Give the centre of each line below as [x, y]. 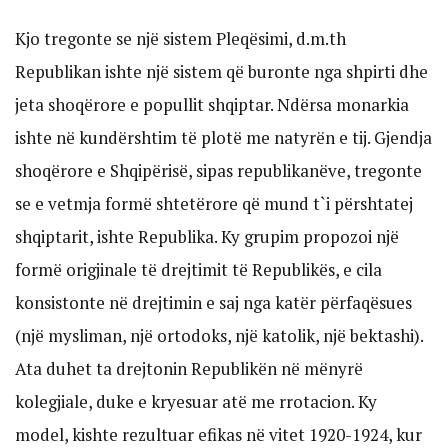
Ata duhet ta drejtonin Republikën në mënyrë [189, 368]
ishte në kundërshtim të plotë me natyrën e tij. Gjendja [223, 137]
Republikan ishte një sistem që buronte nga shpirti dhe [221, 71]
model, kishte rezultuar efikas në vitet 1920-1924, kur [218, 434]
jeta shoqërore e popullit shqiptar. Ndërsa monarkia [212, 104]
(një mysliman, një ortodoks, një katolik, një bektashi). [219, 335]
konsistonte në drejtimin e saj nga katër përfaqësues [213, 302]
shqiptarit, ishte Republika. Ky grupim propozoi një [207, 236]
